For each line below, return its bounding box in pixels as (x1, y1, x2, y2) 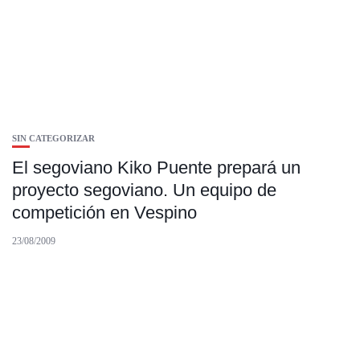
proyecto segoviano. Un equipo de (12, 180, 276, 200)
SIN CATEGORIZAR (12, 133, 95, 143)
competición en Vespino (12, 202, 197, 223)
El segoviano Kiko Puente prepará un (12, 157, 301, 178)
